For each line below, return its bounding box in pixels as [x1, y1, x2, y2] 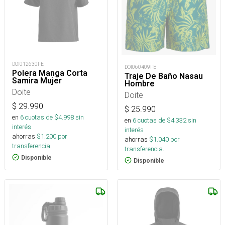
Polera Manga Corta [12, 68, 87, 78]
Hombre [125, 78, 155, 88]
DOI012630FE [12, 60, 44, 67]
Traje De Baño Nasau [125, 71, 203, 81]
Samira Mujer [12, 75, 62, 85]
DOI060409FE [125, 63, 156, 70]
